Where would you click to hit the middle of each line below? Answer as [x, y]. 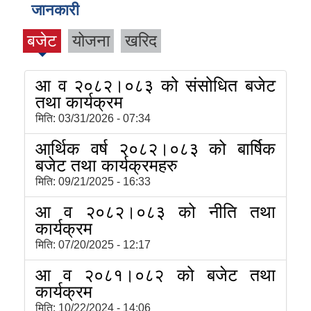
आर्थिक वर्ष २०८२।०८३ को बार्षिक [155, 149]
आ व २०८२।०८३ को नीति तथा [155, 212]
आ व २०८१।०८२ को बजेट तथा [155, 275]
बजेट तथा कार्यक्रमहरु [107, 166]
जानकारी [55, 10]
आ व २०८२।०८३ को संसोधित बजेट [155, 86]
